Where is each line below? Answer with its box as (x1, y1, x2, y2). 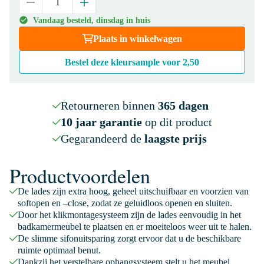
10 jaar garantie (60, 115, 142, 128)
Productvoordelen (9, 162, 150, 189)
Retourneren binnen (60, 99, 158, 112)
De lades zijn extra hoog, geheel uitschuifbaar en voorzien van (18, 186, 249, 196)
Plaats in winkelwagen (93, 34, 182, 44)
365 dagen (157, 99, 209, 112)
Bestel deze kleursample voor (65, 57, 183, 67)
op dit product (141, 115, 212, 128)
